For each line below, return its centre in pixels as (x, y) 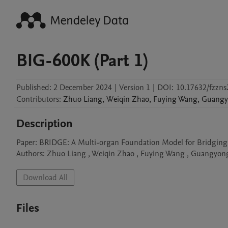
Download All (45, 178)
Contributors (38, 99)
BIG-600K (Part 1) (82, 61)
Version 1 (135, 88)
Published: (34, 88)
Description (45, 124)
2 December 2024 (83, 88)
